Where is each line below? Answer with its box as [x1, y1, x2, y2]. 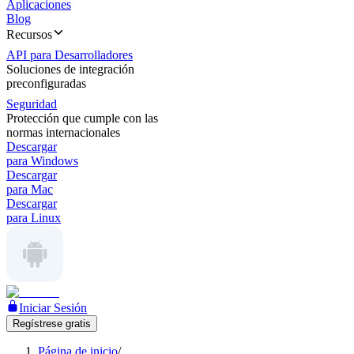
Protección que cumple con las [6, 111, 158, 125]
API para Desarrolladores [6, 48, 133, 62]
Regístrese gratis [13, 318, 91, 330]
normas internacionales [6, 126, 120, 139]
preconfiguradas [6, 77, 86, 90]
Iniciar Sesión [19, 301, 87, 314]
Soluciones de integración [6, 62, 134, 76]
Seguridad [6, 97, 57, 111]
